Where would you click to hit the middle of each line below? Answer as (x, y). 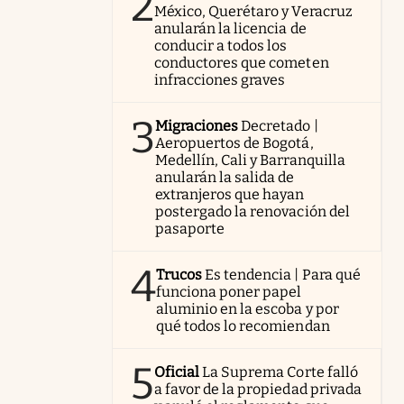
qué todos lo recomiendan (243, 326)
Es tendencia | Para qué (283, 274)
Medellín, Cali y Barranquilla (250, 160)
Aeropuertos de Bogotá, (234, 142)
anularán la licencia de (230, 28)
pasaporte (190, 228)
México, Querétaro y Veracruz (253, 11)
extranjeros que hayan (230, 194)
